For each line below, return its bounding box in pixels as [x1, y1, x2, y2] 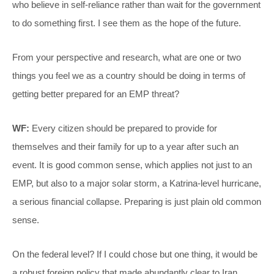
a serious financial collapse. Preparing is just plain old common [12, 196, 261, 207]
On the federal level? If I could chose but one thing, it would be [12, 248, 257, 259]
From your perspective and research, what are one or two [12, 51, 241, 62]
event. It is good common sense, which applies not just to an [12, 159, 252, 170]
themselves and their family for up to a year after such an [12, 141, 239, 152]
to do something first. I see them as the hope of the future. [12, 17, 241, 28]
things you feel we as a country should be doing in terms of [12, 70, 245, 81]
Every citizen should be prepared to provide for [29, 122, 217, 133]
